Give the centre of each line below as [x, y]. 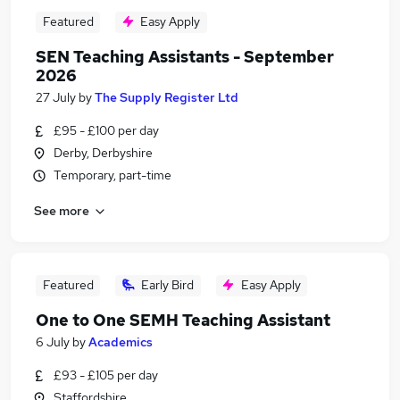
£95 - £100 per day [106, 130]
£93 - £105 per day [106, 375]
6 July [53, 342]
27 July [56, 97]
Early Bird [167, 285]
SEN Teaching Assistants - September [185, 57]
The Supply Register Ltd [167, 97]
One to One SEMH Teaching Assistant [183, 320]
